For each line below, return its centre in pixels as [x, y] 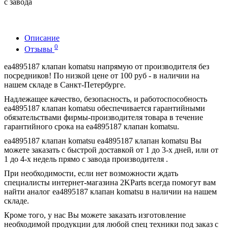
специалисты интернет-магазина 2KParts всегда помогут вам [110, 183]
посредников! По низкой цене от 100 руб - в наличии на [102, 76]
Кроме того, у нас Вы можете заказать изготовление [95, 215]
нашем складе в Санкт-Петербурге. [65, 85]
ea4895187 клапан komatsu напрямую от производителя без [107, 67]
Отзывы [39, 49]
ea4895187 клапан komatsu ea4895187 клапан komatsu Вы [103, 141]
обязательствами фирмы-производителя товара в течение [104, 118]
